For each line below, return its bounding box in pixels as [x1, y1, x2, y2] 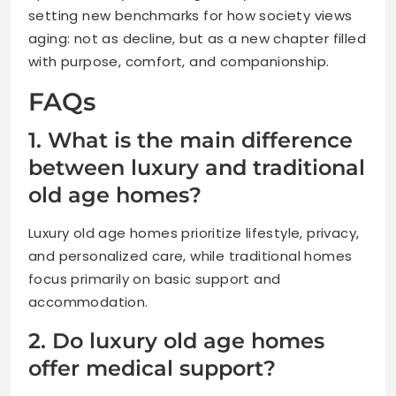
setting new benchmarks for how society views [28, 6, 353, 26]
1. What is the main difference [28, 127, 353, 154]
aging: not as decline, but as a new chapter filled [28, 29, 366, 49]
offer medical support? [28, 355, 276, 382]
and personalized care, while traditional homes [28, 247, 353, 266]
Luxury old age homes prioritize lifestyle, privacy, [28, 224, 360, 243]
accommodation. [28, 293, 148, 312]
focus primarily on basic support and [28, 270, 281, 289]
